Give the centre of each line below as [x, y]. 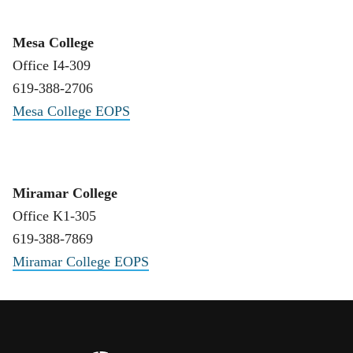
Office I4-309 [52, 65]
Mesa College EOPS [71, 111]
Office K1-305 [54, 216]
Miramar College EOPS [81, 262]
